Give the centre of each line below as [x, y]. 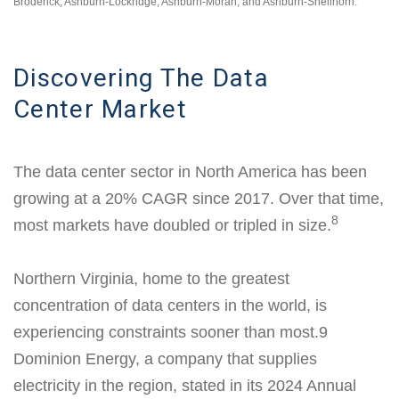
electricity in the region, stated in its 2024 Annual [185, 385]
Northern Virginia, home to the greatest [151, 278]
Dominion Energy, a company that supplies [165, 358]
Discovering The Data [141, 77]
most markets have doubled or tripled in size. [172, 225]
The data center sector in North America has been [190, 171]
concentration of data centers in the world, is [170, 305]
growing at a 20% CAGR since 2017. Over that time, [199, 198]
